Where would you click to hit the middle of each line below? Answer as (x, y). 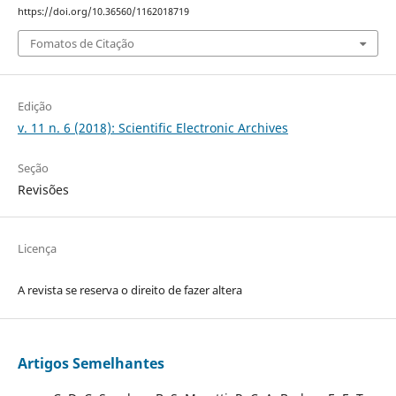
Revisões (43, 189)
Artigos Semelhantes (91, 363)
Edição (34, 106)
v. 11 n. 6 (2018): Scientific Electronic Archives (152, 127)
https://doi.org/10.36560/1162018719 (103, 12)
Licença (37, 248)
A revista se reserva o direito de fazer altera (129, 289)
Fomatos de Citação (82, 43)
